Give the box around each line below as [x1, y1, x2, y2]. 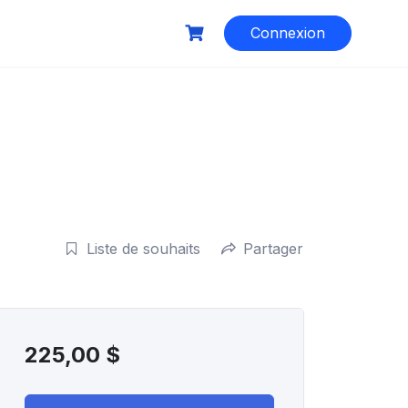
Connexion [250, 24, 325, 42]
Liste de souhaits [87, 239, 200, 258]
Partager [243, 239, 303, 258]
